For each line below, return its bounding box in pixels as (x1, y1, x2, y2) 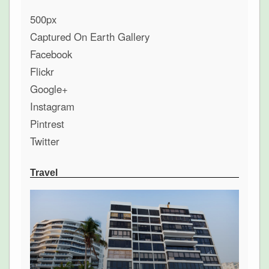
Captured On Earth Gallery (29, 29, 150, 44)
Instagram (29, 99, 74, 114)
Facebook (29, 47, 72, 62)
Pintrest (29, 116, 64, 131)
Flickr (29, 64, 54, 79)
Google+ (29, 82, 68, 97)
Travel (29, 168, 58, 178)
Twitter (29, 134, 59, 149)
